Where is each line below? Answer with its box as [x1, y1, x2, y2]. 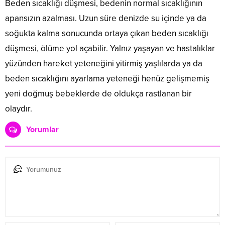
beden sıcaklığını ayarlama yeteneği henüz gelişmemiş [5, 73, 209, 84]
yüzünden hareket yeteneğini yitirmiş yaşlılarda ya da [5, 58, 202, 69]
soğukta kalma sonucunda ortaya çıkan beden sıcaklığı [5, 28, 208, 39]
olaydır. [5, 103, 32, 115]
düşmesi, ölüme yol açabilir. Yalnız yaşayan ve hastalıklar [5, 43, 215, 54]
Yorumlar [26, 125, 59, 135]
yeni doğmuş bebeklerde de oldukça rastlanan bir [5, 88, 192, 99]
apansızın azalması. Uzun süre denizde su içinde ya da [5, 13, 206, 24]
